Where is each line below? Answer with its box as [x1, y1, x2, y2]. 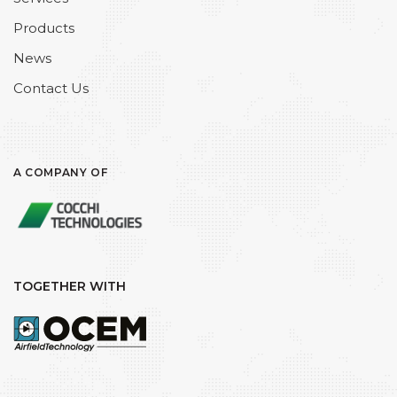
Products [13, 19, 74, 37]
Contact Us [13, 80, 89, 97]
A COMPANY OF [13, 166, 108, 180]
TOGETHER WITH [13, 277, 126, 294]
